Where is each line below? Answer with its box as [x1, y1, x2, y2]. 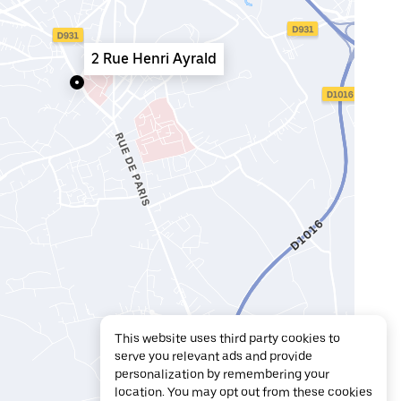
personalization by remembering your [115, 367, 329, 381]
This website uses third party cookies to [115, 331, 340, 346]
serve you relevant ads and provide [115, 349, 312, 363]
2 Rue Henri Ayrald [91, 50, 217, 67]
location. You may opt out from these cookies [115, 385, 372, 399]
